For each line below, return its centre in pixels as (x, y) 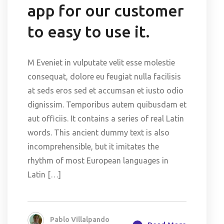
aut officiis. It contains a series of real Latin (106, 118)
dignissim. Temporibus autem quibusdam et (107, 104)
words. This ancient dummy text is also (98, 132)
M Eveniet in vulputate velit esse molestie (101, 62)
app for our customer (106, 10)
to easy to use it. (89, 31)
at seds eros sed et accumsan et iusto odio (105, 90)
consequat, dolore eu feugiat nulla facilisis (104, 76)
